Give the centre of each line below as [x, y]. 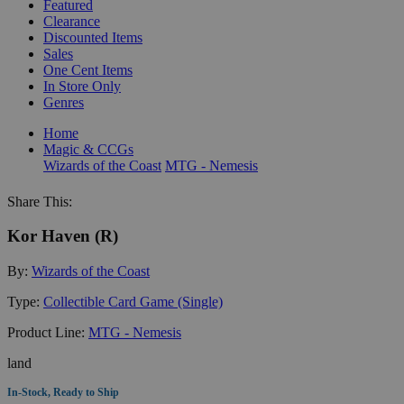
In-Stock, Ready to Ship [63, 392]
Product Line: [48, 332]
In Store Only [82, 86]
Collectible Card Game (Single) [133, 301]
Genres [64, 102]
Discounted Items [93, 37]
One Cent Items [88, 69]
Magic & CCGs [88, 149]
